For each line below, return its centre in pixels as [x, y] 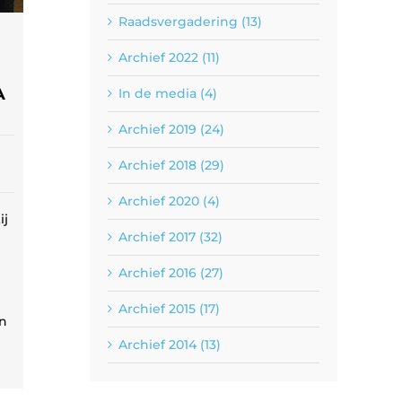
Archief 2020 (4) [169, 201]
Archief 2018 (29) [171, 165]
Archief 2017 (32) [170, 237]
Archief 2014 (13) [170, 345]
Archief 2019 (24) [171, 129]
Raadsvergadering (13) [190, 22]
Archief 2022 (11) [169, 57]
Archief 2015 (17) [169, 309]
